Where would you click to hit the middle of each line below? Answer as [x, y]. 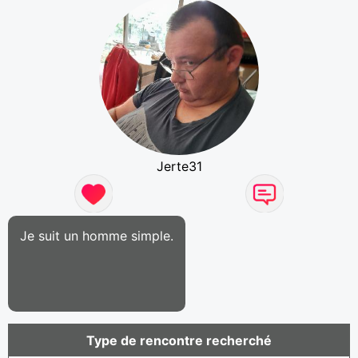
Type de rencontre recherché [179, 340]
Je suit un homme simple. [97, 235]
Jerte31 [179, 166]
